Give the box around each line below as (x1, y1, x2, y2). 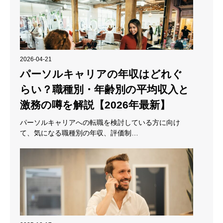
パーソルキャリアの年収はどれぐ (20, 68, 183, 80)
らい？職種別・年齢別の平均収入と (20, 83, 189, 95)
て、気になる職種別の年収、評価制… (20, 128, 138, 137)
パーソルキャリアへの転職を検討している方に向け (20, 118, 180, 126)
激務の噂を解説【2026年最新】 (20, 99, 170, 111)
